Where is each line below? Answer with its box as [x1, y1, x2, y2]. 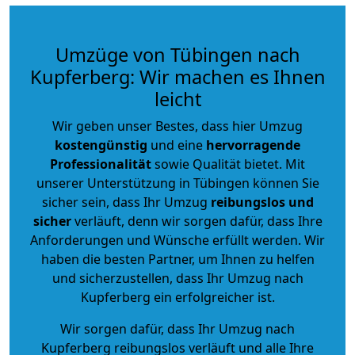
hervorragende [206, 136, 300, 154]
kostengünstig [55, 136, 147, 154]
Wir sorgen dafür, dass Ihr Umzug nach [60, 319, 295, 338]
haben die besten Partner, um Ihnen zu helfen [40, 250, 315, 268]
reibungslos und [210, 193, 314, 211]
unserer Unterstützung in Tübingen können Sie [36, 174, 319, 192]
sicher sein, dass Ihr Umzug [41, 193, 211, 211]
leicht [154, 86, 201, 112]
